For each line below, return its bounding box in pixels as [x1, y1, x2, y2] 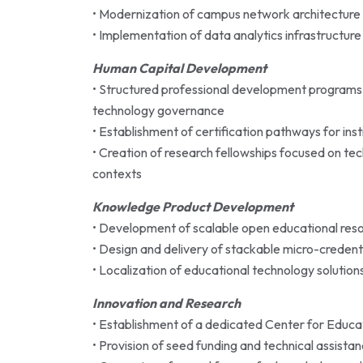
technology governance [92, 102, 224, 119]
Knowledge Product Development [92, 199, 293, 216]
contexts [92, 165, 142, 182]
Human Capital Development [92, 60, 267, 77]
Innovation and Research [92, 295, 241, 312]
